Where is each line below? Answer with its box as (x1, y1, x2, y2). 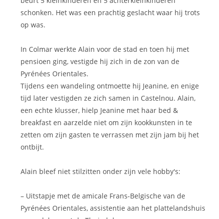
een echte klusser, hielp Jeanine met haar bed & (21, 106, 178, 115)
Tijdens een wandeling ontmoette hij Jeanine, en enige (21, 81, 199, 90)
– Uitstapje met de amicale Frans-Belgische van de (21, 191, 186, 200)
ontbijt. (21, 142, 44, 152)
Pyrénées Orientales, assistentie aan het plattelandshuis (21, 203, 206, 213)
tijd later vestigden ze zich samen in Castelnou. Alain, (21, 93, 196, 103)
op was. (21, 20, 46, 29)
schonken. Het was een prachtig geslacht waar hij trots (21, 8, 200, 17)
